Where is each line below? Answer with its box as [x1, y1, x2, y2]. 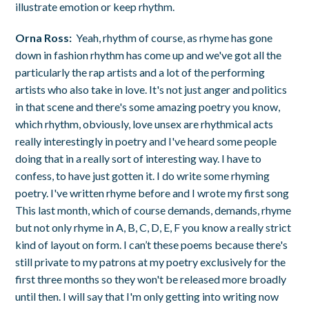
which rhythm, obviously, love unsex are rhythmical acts [15, 117, 274, 130]
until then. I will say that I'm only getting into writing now [15, 289, 279, 303]
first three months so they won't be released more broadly [15, 272, 287, 286]
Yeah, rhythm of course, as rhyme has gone [76, 30, 273, 44]
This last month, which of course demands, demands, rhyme [15, 203, 292, 217]
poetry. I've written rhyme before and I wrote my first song [15, 186, 290, 199]
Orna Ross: [15, 30, 77, 44]
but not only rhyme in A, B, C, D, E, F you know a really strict [15, 220, 292, 234]
